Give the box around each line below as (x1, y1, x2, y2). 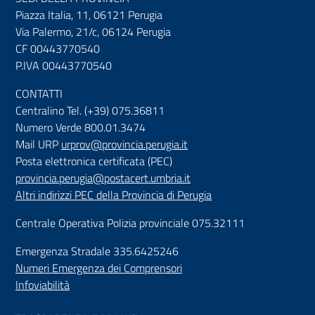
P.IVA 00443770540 (15, 57, 112, 74)
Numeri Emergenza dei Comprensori (15, 259, 182, 276)
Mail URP (15, 136, 61, 153)
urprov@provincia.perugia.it (61, 136, 188, 153)
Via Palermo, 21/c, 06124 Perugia (15, 23, 171, 40)
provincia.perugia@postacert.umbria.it (15, 169, 191, 186)
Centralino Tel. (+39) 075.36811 (15, 102, 165, 119)
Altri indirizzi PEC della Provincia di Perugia (15, 186, 212, 203)
